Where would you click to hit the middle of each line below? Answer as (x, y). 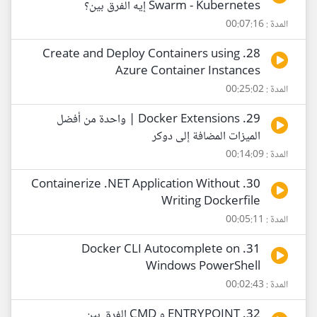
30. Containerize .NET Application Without (136, 185)
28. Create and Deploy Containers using (141, 55)
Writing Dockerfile (211, 202)
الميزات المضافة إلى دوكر (206, 137)
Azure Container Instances (188, 72)
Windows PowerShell (203, 267)
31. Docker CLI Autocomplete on (161, 250)
